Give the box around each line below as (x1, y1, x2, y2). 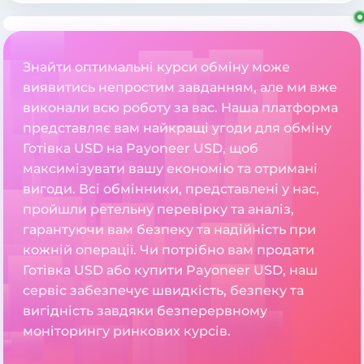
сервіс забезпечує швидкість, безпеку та (23, 283, 304, 299)
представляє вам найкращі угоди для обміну (23, 120, 331, 136)
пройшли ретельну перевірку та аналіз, (23, 201, 294, 218)
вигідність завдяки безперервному (23, 303, 267, 319)
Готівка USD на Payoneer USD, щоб (23, 141, 258, 157)
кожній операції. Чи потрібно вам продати (23, 242, 314, 258)
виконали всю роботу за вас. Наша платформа (23, 100, 338, 116)
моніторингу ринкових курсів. (23, 323, 231, 340)
